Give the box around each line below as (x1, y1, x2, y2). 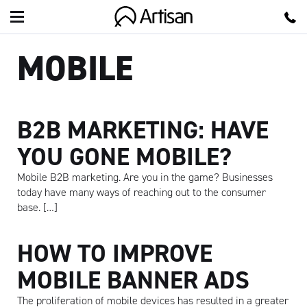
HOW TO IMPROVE (17, 236, 212, 271)
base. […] (17, 200, 58, 214)
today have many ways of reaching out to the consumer (17, 185, 266, 199)
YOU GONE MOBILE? (17, 140, 232, 173)
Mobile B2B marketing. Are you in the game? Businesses (17, 170, 273, 184)
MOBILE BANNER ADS (17, 263, 249, 297)
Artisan (114, 26, 146, 40)
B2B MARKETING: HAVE (17, 113, 269, 147)
